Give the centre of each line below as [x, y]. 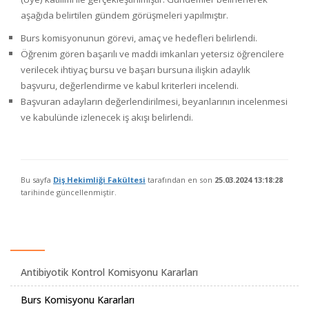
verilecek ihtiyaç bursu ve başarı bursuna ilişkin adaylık [136, 70]
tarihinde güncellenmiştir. [69, 192]
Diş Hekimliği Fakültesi [99, 180]
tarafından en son [180, 180]
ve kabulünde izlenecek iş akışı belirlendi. [107, 117]
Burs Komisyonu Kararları [78, 300]
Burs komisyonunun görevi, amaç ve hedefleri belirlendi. [139, 38]
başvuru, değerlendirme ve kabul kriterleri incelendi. [130, 86]
